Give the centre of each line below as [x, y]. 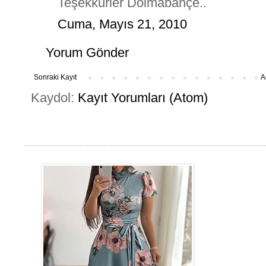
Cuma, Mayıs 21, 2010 [122, 24]
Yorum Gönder [87, 52]
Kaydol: [54, 97]
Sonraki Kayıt [55, 77]
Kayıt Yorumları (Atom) [143, 97]
